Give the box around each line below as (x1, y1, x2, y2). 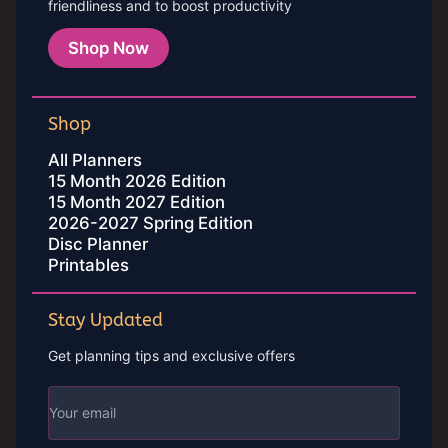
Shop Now (68, 38, 149, 58)
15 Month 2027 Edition (48, 192, 225, 212)
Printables (48, 255, 129, 275)
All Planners (48, 150, 142, 170)
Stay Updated (48, 309, 163, 331)
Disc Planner (48, 234, 148, 254)
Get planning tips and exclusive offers (48, 347, 295, 364)
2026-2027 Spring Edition (48, 213, 253, 233)
